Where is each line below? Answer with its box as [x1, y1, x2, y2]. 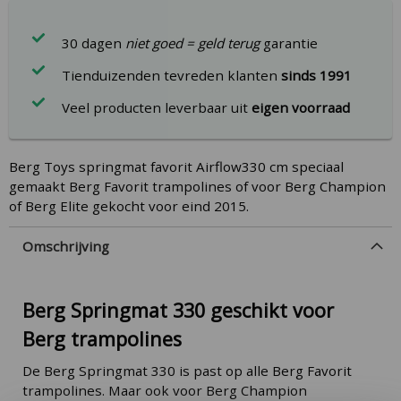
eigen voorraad [252, 98, 351, 116]
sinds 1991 [281, 65, 353, 84]
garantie [260, 33, 319, 52]
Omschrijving [22, 236, 109, 255]
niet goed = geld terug [125, 33, 260, 52]
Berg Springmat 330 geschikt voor [22, 296, 334, 323]
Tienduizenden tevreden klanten [62, 65, 282, 84]
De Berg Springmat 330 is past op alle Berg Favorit [22, 362, 352, 380]
